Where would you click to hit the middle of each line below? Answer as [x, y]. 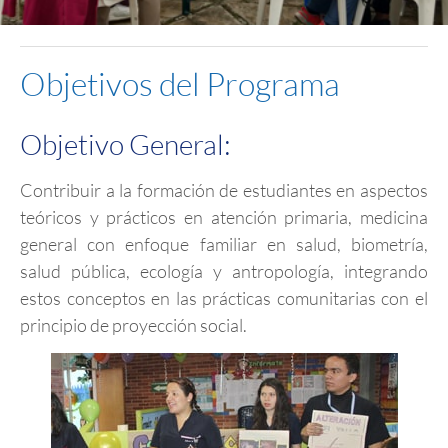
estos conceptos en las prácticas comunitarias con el [224, 297]
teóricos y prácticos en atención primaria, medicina [224, 216]
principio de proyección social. [133, 324]
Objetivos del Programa [180, 83]
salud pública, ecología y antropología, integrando [224, 270]
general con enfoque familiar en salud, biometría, [224, 243]
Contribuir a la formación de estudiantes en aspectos [224, 189]
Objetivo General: [125, 143]
